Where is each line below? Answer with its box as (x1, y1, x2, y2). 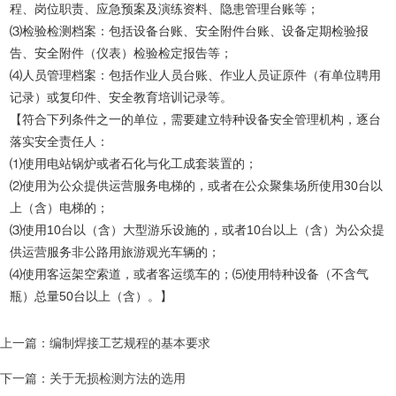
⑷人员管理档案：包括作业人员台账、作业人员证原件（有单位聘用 (10, 68, 382, 83)
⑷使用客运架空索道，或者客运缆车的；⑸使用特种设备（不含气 (10, 267, 369, 282)
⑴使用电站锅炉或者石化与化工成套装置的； (10, 156, 258, 171)
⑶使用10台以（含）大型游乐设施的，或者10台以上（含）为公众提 (10, 223, 385, 238)
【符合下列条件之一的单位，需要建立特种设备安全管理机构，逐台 (10, 112, 382, 127)
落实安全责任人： (10, 134, 110, 149)
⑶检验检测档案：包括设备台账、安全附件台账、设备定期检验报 (10, 24, 369, 39)
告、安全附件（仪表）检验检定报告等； (10, 46, 233, 61)
